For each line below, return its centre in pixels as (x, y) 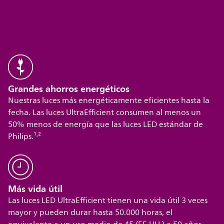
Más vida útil (35, 189)
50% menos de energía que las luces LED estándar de (106, 125)
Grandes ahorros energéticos (69, 89)
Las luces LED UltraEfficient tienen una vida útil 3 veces (108, 201)
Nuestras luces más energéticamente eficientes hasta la (109, 101)
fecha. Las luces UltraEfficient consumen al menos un (105, 113)
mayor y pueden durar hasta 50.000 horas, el (90, 213)
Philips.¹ (22, 137)
